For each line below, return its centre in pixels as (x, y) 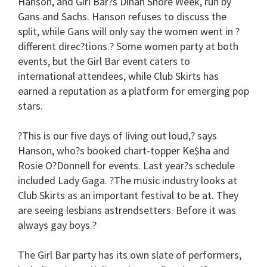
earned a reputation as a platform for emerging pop (133, 91)
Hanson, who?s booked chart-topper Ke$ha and (124, 150)
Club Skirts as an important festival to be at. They (128, 195)
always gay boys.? (57, 225)
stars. (30, 105)
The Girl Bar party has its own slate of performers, (130, 254)
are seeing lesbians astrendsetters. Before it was (127, 210)
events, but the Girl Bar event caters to (104, 61)
